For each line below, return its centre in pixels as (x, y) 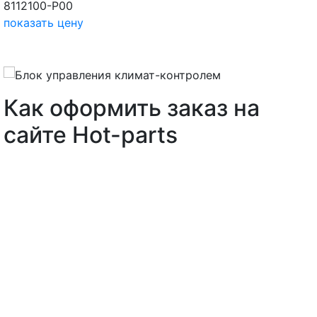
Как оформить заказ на (132, 108)
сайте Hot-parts (91, 135)
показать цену (44, 23)
